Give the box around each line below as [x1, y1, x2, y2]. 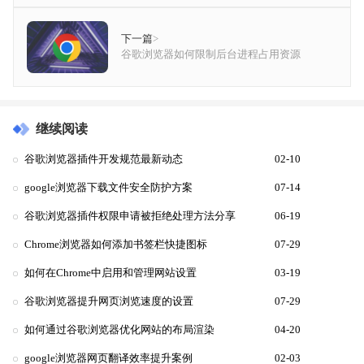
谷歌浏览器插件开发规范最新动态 [24, 154, 183, 166]
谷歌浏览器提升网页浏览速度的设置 [24, 296, 193, 308]
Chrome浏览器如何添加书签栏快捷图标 [24, 239, 207, 251]
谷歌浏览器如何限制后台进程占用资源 [121, 49, 301, 61]
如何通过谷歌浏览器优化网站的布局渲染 [24, 324, 214, 336]
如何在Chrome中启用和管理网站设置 [24, 267, 197, 279]
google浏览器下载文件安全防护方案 [24, 182, 193, 194]
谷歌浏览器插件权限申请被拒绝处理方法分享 [24, 210, 236, 223]
